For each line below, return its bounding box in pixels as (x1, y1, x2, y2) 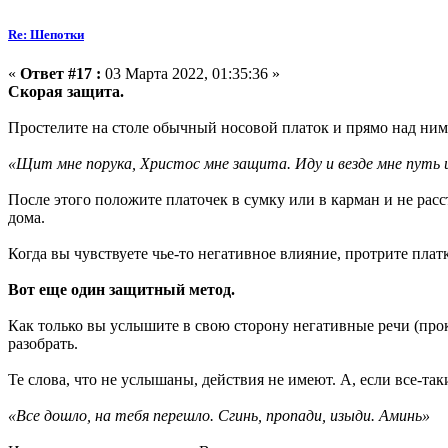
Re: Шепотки (8, 27, 84, 43)
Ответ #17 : (20, 65, 101, 83)
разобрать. (8, 335, 78, 353)
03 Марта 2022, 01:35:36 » (101, 65, 280, 83)
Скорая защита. (8, 83, 124, 101)
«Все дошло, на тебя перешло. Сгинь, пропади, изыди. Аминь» (8, 407, 430, 425)
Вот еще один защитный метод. (8, 281, 235, 299)
